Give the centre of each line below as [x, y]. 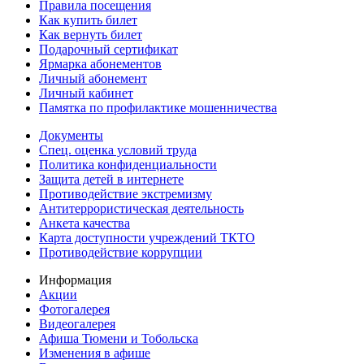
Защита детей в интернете [111, 179]
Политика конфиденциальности [128, 164]
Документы [71, 135]
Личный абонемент [93, 78]
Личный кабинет [86, 93]
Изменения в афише [95, 353]
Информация [75, 279]
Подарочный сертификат [108, 49]
